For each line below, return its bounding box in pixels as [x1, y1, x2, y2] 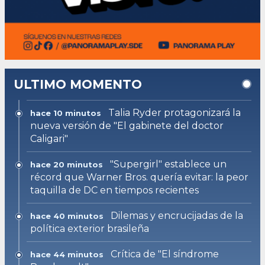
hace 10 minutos [30, 108, 101, 118]
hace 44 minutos [30, 249, 104, 259]
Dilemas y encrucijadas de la [111, 209, 243, 221]
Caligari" [30, 132, 68, 144]
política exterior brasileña [30, 222, 149, 234]
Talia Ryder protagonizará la [108, 106, 241, 118]
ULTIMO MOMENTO [14, 76, 142, 92]
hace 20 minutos [30, 159, 103, 169]
